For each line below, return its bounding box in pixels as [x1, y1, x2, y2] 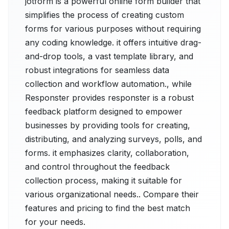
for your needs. [25, 217, 85, 227]
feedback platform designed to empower [25, 106, 182, 117]
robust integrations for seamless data [25, 65, 169, 75]
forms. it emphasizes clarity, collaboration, [25, 148, 189, 158]
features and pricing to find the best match [25, 203, 190, 213]
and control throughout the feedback [25, 162, 170, 172]
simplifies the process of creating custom [25, 10, 184, 20]
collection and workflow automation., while [25, 79, 192, 89]
